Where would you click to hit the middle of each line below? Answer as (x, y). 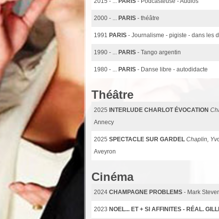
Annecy (104, 122)
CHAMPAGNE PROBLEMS (146, 192)
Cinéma (112, 176)
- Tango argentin (159, 52)
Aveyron (105, 151)
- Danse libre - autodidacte (173, 69)
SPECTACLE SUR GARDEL (147, 139)
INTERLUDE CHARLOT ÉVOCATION (159, 110)
